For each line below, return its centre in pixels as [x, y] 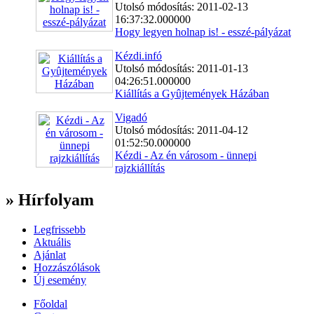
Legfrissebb [60, 229]
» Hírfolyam [50, 199]
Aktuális [52, 242]
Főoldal [50, 303]
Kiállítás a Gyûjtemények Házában [192, 93]
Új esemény [60, 280]
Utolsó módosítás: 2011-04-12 [182, 130]
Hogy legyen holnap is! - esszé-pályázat [203, 32]
